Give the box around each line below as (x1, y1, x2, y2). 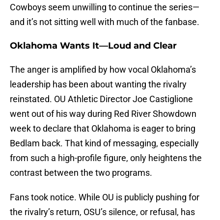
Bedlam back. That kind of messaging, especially (10, 138, 199, 149)
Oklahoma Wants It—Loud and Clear (10, 40, 177, 52)
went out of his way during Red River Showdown (10, 109, 196, 119)
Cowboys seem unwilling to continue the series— (10, 2, 199, 13)
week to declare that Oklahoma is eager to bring (10, 123, 195, 134)
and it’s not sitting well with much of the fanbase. (10, 17, 199, 27)
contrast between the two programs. (10, 167, 152, 178)
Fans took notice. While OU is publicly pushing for (10, 192, 199, 203)
